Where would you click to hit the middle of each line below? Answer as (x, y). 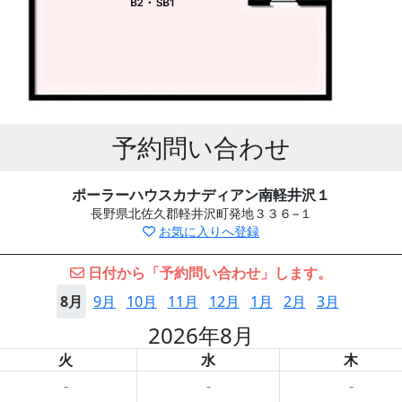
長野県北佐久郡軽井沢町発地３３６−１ (201, 213)
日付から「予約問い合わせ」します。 (208, 273)
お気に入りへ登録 (209, 231)
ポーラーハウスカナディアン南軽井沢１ (201, 195)
